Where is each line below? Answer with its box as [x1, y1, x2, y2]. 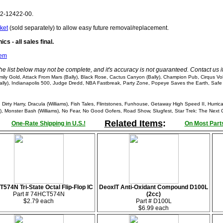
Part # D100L [135, 198, 172, 205]
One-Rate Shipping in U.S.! [11, 120, 86, 127]
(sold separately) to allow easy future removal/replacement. [8, 24, 169, 31]
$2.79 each [23, 198, 54, 205]
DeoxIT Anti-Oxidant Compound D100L [99, 184, 208, 191]
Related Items [104, 118, 163, 128]
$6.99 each [138, 205, 169, 212]
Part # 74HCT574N [12, 191, 65, 198]
